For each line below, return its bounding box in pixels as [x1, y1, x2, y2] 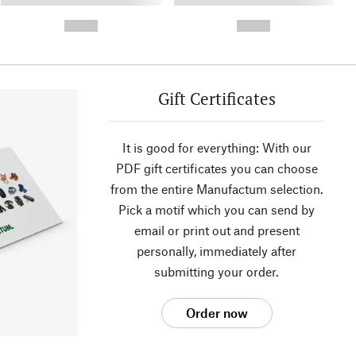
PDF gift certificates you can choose [115, 161, 318, 176]
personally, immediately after [137, 243, 296, 259]
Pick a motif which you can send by [118, 202, 315, 218]
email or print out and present [133, 222, 300, 238]
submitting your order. [154, 264, 279, 280]
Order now [185, 305, 248, 321]
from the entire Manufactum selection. [110, 181, 323, 197]
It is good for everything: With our [122, 140, 311, 156]
